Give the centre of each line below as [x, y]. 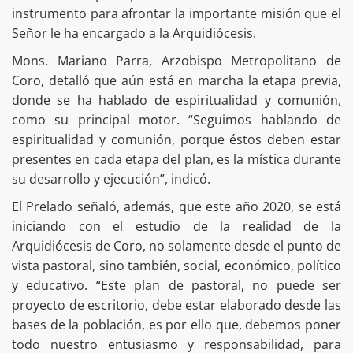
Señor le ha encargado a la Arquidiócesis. [134, 33]
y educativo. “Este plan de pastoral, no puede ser [176, 285]
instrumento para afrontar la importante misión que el [176, 13]
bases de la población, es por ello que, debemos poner [176, 324]
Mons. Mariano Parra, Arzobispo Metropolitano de [176, 60]
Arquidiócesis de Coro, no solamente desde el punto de [176, 245]
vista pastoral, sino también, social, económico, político [176, 265]
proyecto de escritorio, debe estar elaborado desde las [176, 305]
